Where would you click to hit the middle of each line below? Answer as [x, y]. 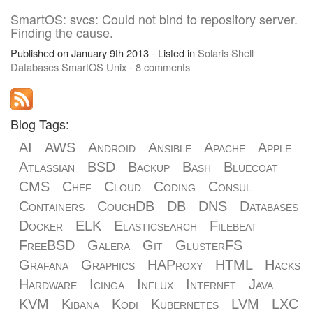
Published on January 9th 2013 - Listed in [104, 53]
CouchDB [126, 206]
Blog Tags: [40, 124]
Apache [225, 147]
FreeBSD [47, 245]
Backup [149, 167]
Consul [230, 187]
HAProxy [175, 265]
